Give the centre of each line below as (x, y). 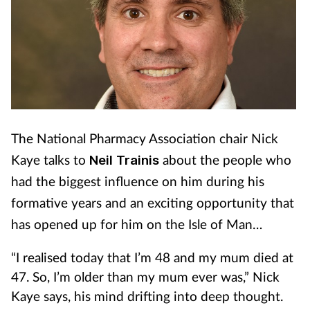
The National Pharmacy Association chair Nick (145, 138)
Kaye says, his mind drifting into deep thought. (147, 296)
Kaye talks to (50, 159)
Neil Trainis (124, 160)
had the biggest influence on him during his (138, 181)
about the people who (227, 159)
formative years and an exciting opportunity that (153, 202)
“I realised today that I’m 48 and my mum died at (152, 257)
